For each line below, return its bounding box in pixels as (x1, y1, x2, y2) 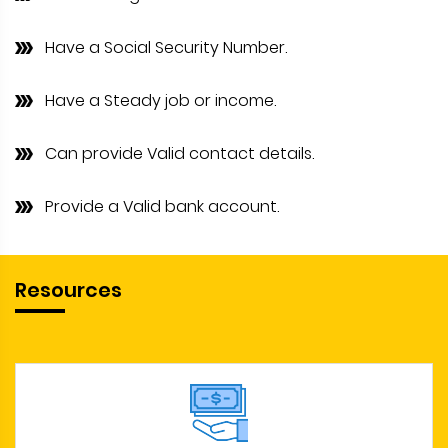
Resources (15, 276, 122, 305)
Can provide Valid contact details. (45, 142, 314, 166)
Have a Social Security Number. (45, 36, 287, 60)
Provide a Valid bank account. (45, 195, 279, 219)
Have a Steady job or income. (45, 89, 276, 113)
